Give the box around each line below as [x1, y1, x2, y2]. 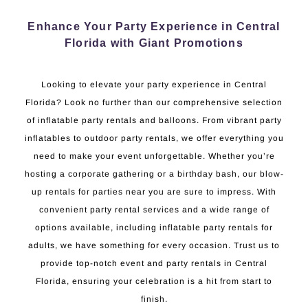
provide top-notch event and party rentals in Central [41, 258, 267, 268]
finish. [140, 294, 168, 304]
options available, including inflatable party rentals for [35, 222, 273, 232]
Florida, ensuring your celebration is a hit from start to [36, 276, 272, 286]
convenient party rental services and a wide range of [38, 204, 269, 214]
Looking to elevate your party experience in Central [41, 79, 267, 89]
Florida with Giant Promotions [65, 36, 243, 49]
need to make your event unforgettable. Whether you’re [33, 151, 275, 161]
